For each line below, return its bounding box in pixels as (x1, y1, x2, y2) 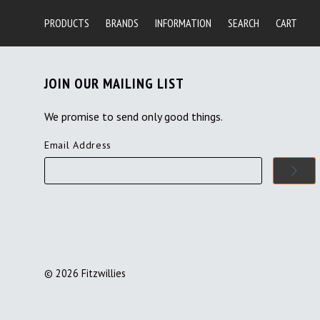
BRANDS (106, 16, 139, 31)
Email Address (44, 139, 112, 152)
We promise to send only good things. (44, 109, 223, 124)
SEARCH (228, 16, 259, 31)
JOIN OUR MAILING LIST (44, 74, 184, 94)
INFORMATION (155, 16, 211, 31)
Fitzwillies (81, 266, 126, 281)
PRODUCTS (44, 16, 89, 31)
